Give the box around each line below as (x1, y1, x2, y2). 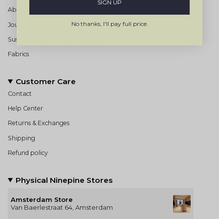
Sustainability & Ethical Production (8, 35, 109, 43)
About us (8, 6, 35, 14)
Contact (8, 89, 32, 97)
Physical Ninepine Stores (16, 175, 113, 185)
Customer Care (16, 76, 76, 86)
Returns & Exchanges (8, 119, 69, 127)
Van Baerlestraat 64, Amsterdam (11, 203, 113, 212)
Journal (8, 21, 30, 28)
